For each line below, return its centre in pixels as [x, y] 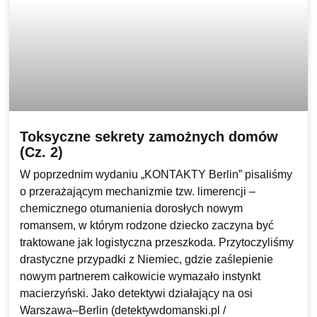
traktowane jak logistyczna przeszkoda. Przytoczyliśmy [156, 243]
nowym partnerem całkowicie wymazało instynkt [140, 277]
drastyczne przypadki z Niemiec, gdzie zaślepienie [146, 260]
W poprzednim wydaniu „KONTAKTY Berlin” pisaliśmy [156, 175]
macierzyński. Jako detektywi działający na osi [136, 294]
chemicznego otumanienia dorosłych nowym [131, 209]
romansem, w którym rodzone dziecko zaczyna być [146, 226]
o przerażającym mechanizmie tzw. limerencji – [137, 192]
